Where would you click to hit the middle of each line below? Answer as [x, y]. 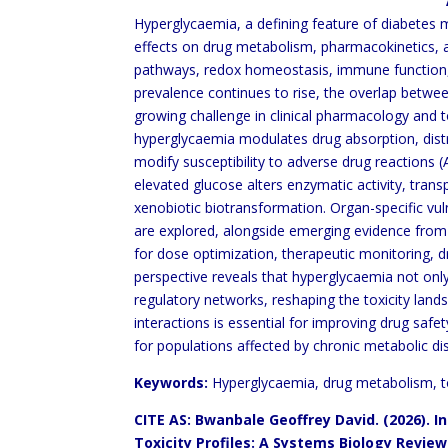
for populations [186, 345]
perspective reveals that [213, 276]
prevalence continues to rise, [229, 92]
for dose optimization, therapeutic [247, 253]
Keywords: [171, 382]
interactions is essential [212, 322]
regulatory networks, [203, 299]
